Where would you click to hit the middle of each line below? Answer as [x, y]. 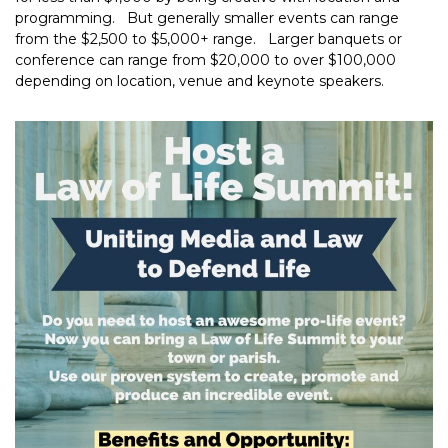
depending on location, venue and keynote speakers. [199, 80]
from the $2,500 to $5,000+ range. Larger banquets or [208, 38]
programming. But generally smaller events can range [207, 17]
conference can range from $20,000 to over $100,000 [205, 59]
